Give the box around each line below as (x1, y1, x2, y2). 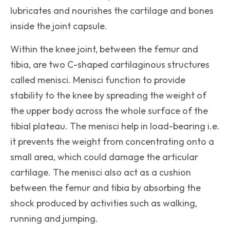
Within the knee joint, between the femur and (10, 43, 198, 55)
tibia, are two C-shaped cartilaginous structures (10, 59, 209, 71)
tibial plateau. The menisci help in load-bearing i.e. (10, 120, 220, 132)
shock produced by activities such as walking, (10, 197, 197, 209)
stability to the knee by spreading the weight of (10, 89, 206, 102)
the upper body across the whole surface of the (10, 105, 208, 117)
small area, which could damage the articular (10, 151, 198, 163)
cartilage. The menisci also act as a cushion (10, 166, 191, 179)
